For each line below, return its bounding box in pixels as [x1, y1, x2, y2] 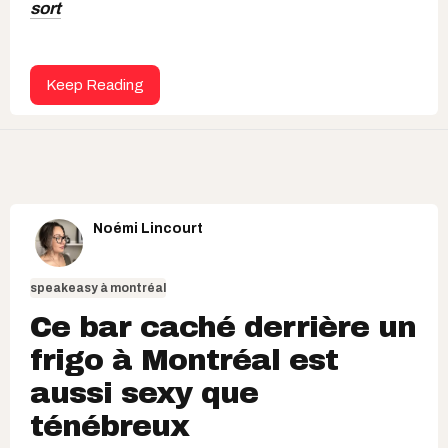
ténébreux [30, 409, 189, 442]
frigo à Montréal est [30, 343, 338, 376]
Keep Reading [46, 76, 144, 93]
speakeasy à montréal [30, 280, 166, 295]
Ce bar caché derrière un [30, 310, 416, 343]
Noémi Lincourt [93, 220, 203, 236]
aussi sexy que [30, 376, 258, 409]
